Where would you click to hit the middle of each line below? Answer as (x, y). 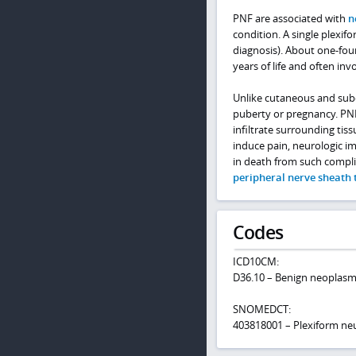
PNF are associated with (290, 18)
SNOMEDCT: (261, 309)
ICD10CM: (255, 261)
